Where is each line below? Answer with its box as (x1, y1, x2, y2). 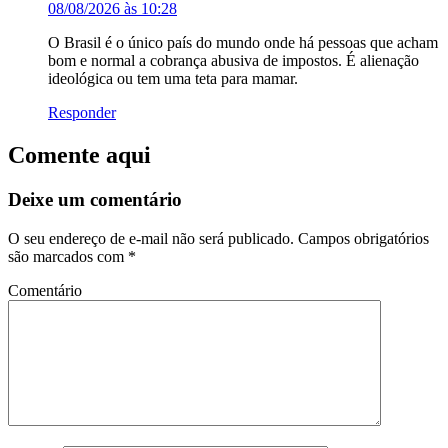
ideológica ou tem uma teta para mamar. (48, 70, 298, 87)
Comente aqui (8, 141, 151, 168)
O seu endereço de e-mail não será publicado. (8, 229, 294, 247)
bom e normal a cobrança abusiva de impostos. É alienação (48, 52, 419, 69)
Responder (48, 104, 116, 121)
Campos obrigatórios (294, 229, 429, 247)
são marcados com (8, 247, 128, 265)
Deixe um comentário (8, 188, 182, 210)
